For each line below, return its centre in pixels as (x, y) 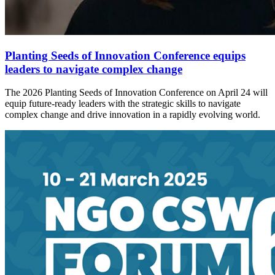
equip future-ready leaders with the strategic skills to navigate (123, 104)
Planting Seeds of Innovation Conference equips (125, 55)
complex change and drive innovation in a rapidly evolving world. (134, 115)
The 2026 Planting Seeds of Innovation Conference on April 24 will (136, 93)
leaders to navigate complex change (94, 69)
